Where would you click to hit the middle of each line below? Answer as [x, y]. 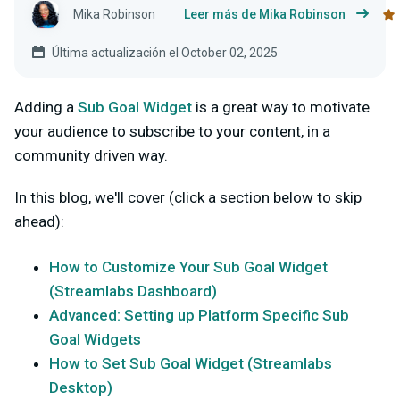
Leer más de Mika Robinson [265, 14]
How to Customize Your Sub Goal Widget [188, 267]
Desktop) [81, 387]
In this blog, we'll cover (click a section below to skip [188, 197]
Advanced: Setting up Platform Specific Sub [199, 315]
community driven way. [91, 155]
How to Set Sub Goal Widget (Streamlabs [191, 363]
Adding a [46, 107]
